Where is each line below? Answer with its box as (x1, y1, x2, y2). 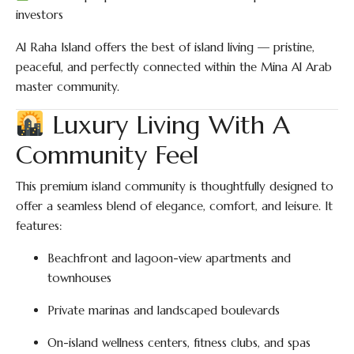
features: (16, 218, 62, 233)
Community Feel (16, 139, 199, 171)
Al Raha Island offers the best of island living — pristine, (16, 40, 314, 55)
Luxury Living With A (44, 109, 291, 141)
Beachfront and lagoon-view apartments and (47, 250, 291, 265)
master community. (16, 79, 119, 94)
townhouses (47, 270, 111, 285)
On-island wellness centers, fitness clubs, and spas (47, 335, 311, 350)
